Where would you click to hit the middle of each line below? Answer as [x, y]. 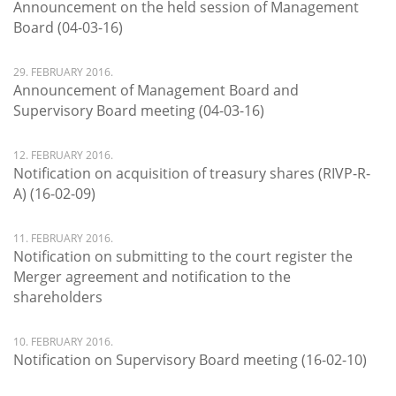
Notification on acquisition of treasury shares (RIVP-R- [192, 173]
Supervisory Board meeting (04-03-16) [139, 110]
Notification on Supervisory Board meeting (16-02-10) [190, 360]
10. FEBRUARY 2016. [63, 342]
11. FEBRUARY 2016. [63, 238]
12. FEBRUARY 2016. [63, 155]
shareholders [58, 297]
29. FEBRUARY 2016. [63, 72]
